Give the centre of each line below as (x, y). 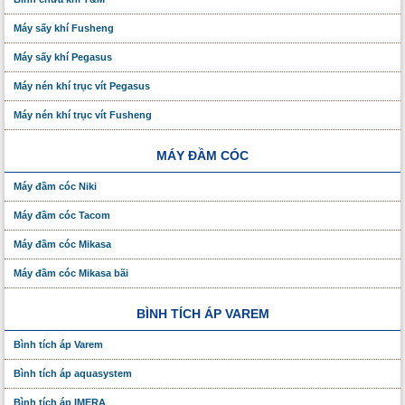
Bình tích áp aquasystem (73, 373)
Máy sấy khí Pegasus (63, 57)
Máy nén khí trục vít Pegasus (82, 85)
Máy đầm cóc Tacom (62, 215)
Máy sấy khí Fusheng (64, 28)
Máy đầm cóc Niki (55, 186)
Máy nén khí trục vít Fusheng (83, 114)
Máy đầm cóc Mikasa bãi (71, 273)
